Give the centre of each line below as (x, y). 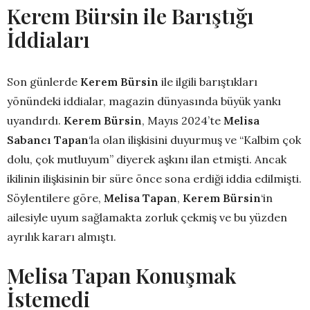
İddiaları (48, 39)
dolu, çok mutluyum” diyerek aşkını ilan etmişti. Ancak (147, 159)
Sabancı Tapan (48, 139)
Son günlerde (44, 81)
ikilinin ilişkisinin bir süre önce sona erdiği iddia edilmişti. (154, 178)
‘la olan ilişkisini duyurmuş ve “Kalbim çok (195, 139)
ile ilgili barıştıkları (208, 81)
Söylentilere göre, (55, 198)
